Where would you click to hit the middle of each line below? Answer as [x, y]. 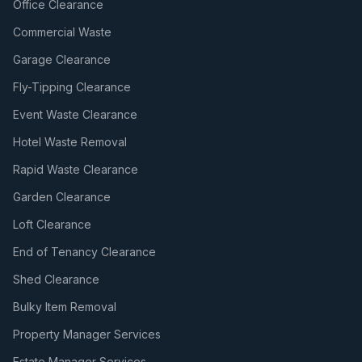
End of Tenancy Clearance [84, 252]
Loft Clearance [52, 224]
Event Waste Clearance [75, 114]
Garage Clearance [62, 59]
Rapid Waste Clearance [76, 169]
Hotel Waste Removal [70, 142]
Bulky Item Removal [65, 307]
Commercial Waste [62, 32]
